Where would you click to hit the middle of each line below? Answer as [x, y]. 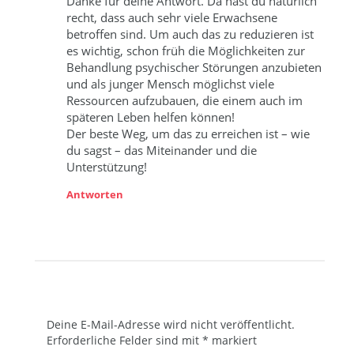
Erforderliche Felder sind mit [125, 340]
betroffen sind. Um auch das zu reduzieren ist [190, 34]
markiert [233, 340]
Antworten [95, 194]
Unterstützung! [107, 166]
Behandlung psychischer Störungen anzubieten [194, 67]
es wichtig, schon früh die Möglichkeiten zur [186, 50]
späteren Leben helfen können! [151, 117]
